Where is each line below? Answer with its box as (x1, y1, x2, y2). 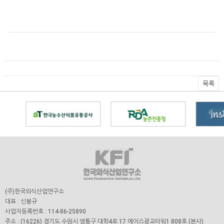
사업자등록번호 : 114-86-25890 (5, 208, 86, 215)
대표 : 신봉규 (5, 198, 37, 205)
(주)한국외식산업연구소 (5, 188, 64, 195)
